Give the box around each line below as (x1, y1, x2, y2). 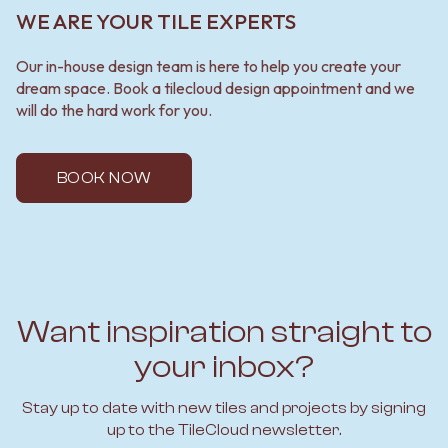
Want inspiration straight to (16, 313, 432, 350)
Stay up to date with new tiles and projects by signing (22, 398, 426, 417)
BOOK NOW (57, 168, 151, 187)
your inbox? (134, 348, 314, 385)
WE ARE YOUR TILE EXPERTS (16, 7, 296, 34)
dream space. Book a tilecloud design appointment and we (16, 77, 415, 98)
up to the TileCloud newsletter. (107, 420, 341, 439)
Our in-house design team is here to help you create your (16, 55, 401, 76)
